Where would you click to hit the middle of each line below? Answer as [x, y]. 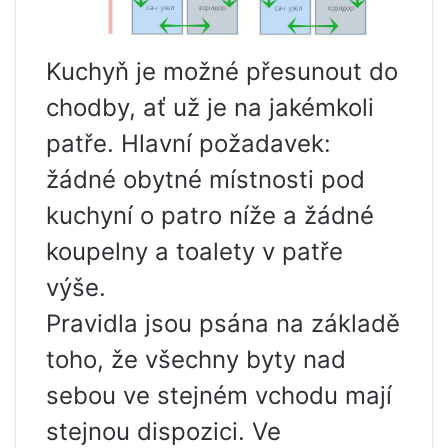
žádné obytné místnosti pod [205, 179]
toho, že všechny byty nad [196, 359]
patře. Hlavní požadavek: [188, 143]
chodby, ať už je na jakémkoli [210, 107]
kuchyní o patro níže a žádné [210, 215]
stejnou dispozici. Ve [163, 431]
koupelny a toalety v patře [194, 251]
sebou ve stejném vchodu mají [219, 395]
